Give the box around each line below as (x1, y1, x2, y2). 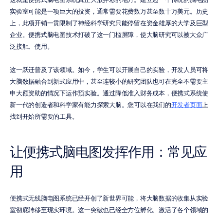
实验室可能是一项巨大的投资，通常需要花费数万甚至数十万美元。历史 (10, 7, 208, 16)
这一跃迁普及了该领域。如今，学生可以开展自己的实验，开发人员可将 (10, 66, 208, 74)
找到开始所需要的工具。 (10, 112, 78, 121)
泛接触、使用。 (10, 42, 54, 51)
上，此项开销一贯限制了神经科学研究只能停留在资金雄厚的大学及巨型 (10, 19, 208, 27)
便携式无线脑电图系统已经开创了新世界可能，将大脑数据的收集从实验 (10, 194, 208, 202)
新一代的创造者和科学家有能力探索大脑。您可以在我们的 (10, 101, 171, 109)
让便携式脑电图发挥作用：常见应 (10, 143, 207, 161)
